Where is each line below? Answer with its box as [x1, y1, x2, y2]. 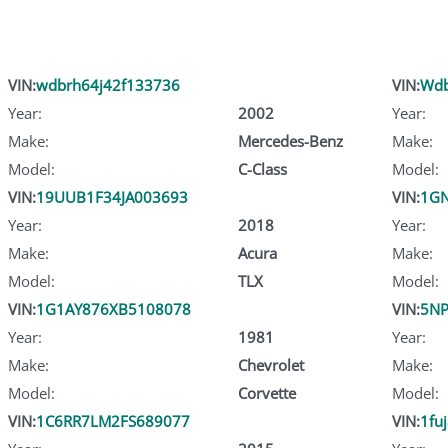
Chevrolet [237, 354, 304, 375]
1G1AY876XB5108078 [36, 298, 191, 319]
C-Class [237, 158, 287, 179]
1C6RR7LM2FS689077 [36, 410, 190, 431]
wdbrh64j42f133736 [36, 74, 180, 95]
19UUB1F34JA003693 [36, 186, 188, 207]
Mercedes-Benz [237, 130, 343, 151]
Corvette [237, 382, 296, 403]
